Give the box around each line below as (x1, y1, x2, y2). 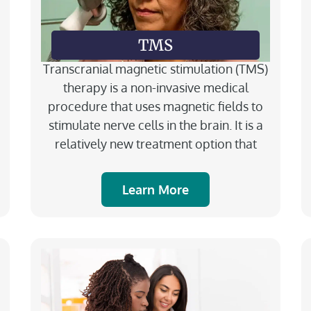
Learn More (122, 181, 189, 197)
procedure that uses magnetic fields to (48, 98, 263, 114)
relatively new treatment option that (54, 135, 257, 151)
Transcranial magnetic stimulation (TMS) (43, 60, 268, 76)
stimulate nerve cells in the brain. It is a (48, 117, 263, 133)
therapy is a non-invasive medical (62, 79, 249, 95)
